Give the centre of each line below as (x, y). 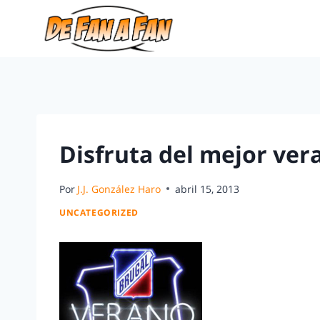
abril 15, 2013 (207, 189)
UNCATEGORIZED (99, 212)
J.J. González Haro (119, 189)
